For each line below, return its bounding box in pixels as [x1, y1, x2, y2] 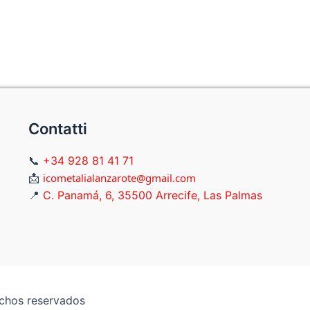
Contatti [28, 120, 87, 138]
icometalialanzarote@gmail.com [42, 171, 196, 185]
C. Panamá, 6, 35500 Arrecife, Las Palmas [42, 188, 262, 203]
